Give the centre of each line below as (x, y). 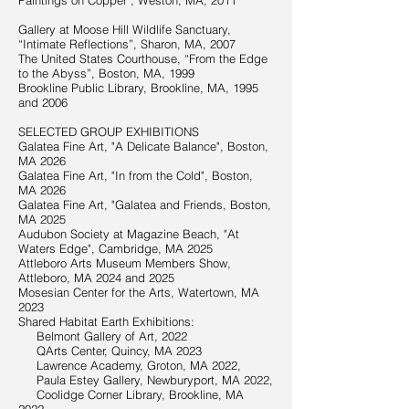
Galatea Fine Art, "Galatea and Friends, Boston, (145, 204)
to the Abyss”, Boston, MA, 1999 (106, 73)
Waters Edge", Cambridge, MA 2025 (115, 248)
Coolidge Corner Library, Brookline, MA (131, 394)
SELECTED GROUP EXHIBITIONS (109, 131)
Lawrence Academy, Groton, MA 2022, (130, 365)
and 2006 (43, 102)
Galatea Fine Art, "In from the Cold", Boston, (136, 175)
